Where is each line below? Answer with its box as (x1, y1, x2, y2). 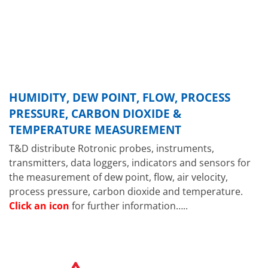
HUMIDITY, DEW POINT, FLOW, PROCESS (9, 89, 230, 106)
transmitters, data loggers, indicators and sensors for (9, 156, 251, 169)
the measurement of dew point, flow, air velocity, (9, 170, 228, 184)
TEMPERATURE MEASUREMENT (9, 121, 181, 138)
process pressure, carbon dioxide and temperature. (9, 184, 243, 198)
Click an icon (9, 199, 69, 212)
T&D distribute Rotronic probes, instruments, (9, 141, 214, 155)
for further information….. (69, 199, 188, 212)
